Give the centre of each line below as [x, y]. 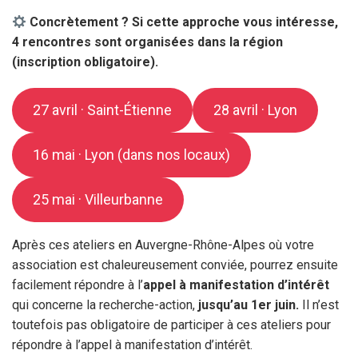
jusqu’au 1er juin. [249, 304]
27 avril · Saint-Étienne [102, 109]
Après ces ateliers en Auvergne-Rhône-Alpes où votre [163, 245]
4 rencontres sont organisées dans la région [147, 42]
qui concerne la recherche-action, [105, 304]
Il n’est [319, 304]
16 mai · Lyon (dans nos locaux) [131, 154]
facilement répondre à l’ [78, 284]
